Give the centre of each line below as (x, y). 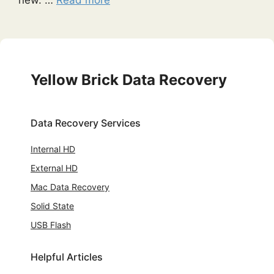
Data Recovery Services (86, 123)
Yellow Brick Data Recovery (129, 80)
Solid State (52, 206)
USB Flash (51, 224)
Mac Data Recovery (70, 187)
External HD (54, 168)
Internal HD (53, 149)
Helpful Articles (67, 257)
